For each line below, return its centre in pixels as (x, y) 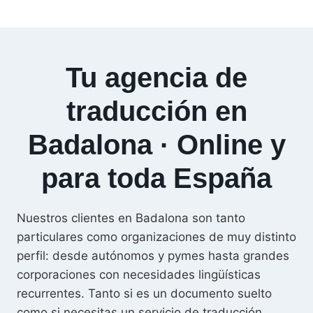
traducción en (156, 111)
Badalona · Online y (156, 145)
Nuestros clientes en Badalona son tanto (131, 218)
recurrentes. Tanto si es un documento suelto (144, 294)
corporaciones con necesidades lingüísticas (139, 275)
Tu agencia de (156, 78)
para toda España (156, 179)
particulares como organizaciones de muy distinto (156, 237)
